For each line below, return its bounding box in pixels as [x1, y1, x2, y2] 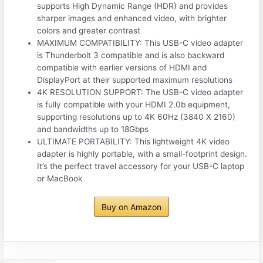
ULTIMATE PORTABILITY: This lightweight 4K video [37, 136, 230, 146]
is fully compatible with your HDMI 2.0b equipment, [37, 99, 231, 109]
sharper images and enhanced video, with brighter [37, 13, 227, 23]
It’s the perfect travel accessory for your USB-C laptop [37, 161, 245, 171]
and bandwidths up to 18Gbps [37, 124, 149, 134]
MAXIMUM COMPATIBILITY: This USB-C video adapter [37, 38, 244, 48]
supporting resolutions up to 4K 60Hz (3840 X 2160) [37, 112, 236, 122]
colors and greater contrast [37, 25, 141, 35]
